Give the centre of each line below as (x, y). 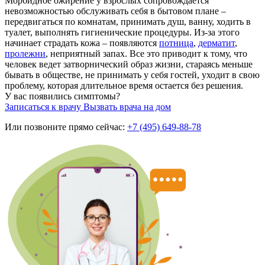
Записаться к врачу (44, 107)
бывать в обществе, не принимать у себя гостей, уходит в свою (132, 75)
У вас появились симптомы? (62, 96)
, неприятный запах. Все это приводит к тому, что (146, 54)
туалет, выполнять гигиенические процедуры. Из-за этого (122, 33)
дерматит (216, 43)
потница (176, 43)
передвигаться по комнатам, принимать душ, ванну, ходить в (128, 22)
